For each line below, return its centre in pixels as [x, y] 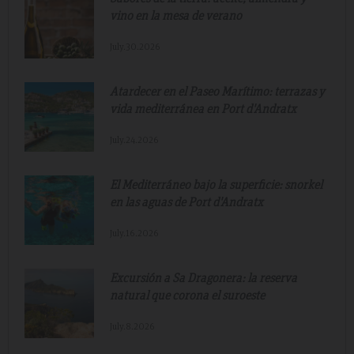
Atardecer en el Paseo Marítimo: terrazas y [217, 90]
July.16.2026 [134, 232]
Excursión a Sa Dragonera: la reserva [203, 277]
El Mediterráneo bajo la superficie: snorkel [216, 184]
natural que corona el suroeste [187, 294]
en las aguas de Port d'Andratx [186, 201]
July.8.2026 [132, 326]
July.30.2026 [135, 46]
